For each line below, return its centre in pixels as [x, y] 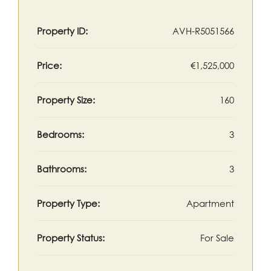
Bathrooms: [62, 169]
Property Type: [68, 203]
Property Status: [71, 238]
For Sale [217, 238]
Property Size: [66, 100]
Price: [49, 65]
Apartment [210, 203]
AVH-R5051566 [203, 31]
